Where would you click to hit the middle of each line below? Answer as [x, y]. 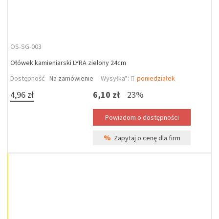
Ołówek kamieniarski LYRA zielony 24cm [68, 63]
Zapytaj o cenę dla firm [145, 138]
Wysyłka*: [116, 78]
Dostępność [27, 78]
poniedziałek [156, 78]
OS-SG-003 [26, 46]
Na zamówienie [71, 78]
